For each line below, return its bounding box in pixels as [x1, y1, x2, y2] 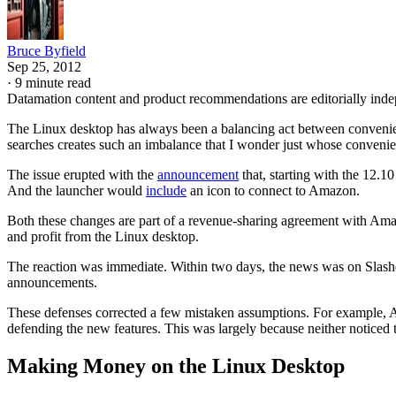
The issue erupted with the [7, 166, 157, 182]
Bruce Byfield [7, 42, 86, 58]
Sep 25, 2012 [7, 58, 81, 74]
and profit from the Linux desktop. [7, 228, 199, 244]
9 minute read [15, 74, 91, 90]
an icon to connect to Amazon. [187, 182, 360, 198]
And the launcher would [7, 182, 146, 198]
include [146, 182, 187, 198]
